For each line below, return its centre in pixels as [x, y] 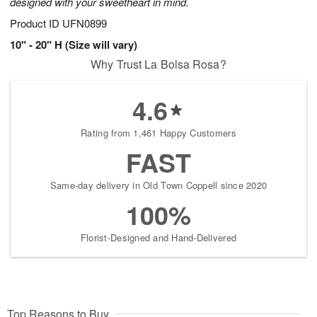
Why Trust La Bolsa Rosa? [158, 64]
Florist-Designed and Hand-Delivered [158, 238]
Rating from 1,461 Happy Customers [158, 133]
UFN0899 [85, 23]
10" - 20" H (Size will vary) [74, 45]
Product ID [36, 23]
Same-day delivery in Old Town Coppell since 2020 [158, 185]
